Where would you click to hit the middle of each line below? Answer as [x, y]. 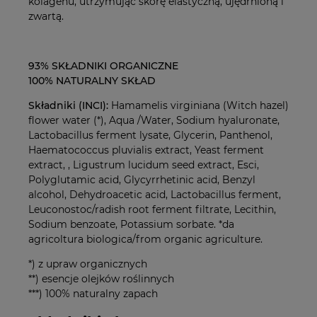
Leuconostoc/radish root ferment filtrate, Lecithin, [152, 209]
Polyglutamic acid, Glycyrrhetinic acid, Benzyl [142, 179]
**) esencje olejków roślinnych [101, 278]
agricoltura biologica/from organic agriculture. [145, 239]
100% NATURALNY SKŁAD [92, 80]
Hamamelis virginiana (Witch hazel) [200, 105]
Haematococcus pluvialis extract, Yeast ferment [146, 150]
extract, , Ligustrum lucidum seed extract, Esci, [144, 165]
